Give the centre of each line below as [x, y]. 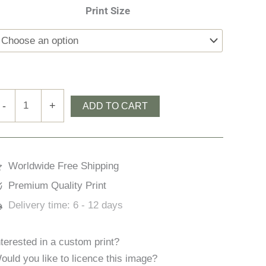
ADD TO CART [115, 106]
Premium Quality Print [58, 186]
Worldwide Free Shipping [64, 166]
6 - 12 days [98, 205]
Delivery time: [41, 205]
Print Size [107, 11]
